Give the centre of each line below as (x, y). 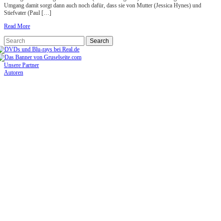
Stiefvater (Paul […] (28, 13)
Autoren (14, 73)
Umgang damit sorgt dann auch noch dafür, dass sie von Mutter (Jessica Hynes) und (103, 6)
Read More (17, 26)
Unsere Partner (21, 65)
